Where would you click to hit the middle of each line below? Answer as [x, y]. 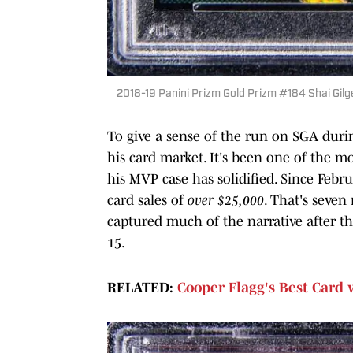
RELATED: [142, 288]
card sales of [147, 201]
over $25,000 [226, 201]
